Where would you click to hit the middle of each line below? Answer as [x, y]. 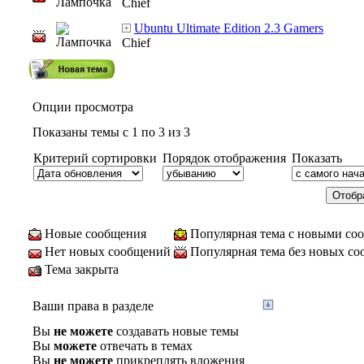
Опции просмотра [83, 107]
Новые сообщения [95, 234]
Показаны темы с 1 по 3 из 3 [111, 132]
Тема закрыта [82, 269]
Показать [317, 158]
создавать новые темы [176, 331]
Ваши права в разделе [93, 306]
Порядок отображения [224, 158]
